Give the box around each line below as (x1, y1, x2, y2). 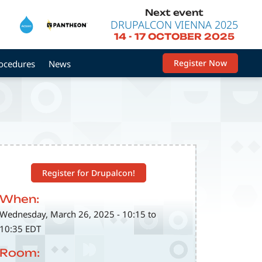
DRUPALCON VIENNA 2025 (110, 17, 238, 32)
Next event (144, 6, 204, 18)
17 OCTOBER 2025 (134, 31, 235, 43)
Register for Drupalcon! (42, 167, 136, 178)
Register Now (173, 57, 227, 68)
